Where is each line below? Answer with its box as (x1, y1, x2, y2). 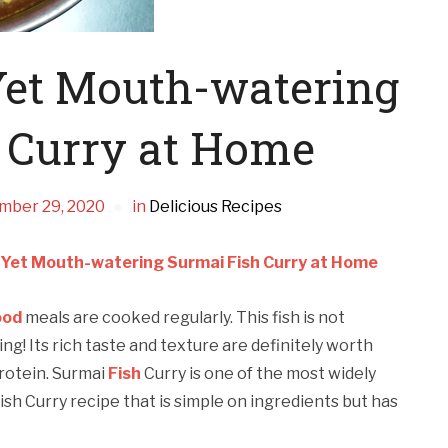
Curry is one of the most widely (141, 364, 376, 383)
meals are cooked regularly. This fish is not (25, 308, 345, 327)
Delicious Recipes (148, 197, 282, 216)
